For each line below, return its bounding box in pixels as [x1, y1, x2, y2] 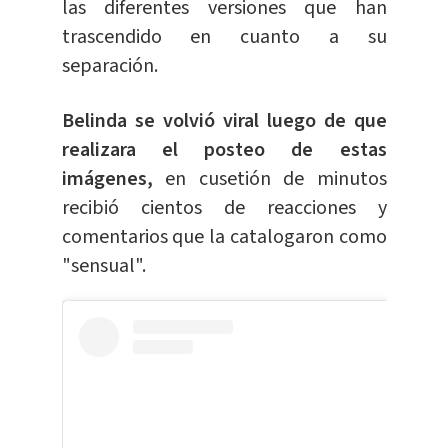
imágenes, [61, 165, 153, 194]
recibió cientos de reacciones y [61, 194, 387, 223]
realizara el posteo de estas [61, 136, 387, 165]
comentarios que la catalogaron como [61, 223, 387, 252]
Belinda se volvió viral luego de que [61, 107, 387, 136]
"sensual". [61, 252, 146, 281]
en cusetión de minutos [152, 165, 387, 194]
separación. [61, 52, 158, 81]
